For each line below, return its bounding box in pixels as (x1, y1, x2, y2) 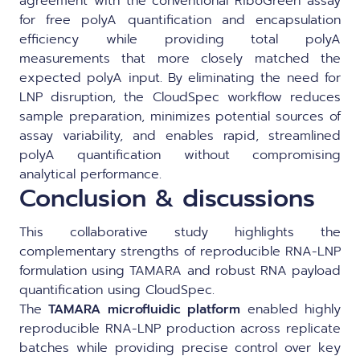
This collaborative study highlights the (19, 222, 341, 242)
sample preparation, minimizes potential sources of (19, 106, 341, 126)
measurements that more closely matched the (19, 48, 341, 68)
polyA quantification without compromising (19, 145, 341, 165)
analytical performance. (19, 164, 162, 184)
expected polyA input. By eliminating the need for (19, 67, 341, 88)
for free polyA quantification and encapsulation (19, 10, 341, 30)
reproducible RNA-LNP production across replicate (19, 318, 341, 338)
